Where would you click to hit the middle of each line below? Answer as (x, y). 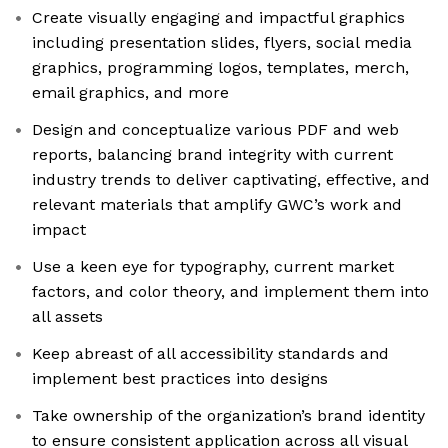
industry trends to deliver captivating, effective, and (231, 180)
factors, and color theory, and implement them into (230, 292)
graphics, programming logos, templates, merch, (220, 68)
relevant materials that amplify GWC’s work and (217, 205)
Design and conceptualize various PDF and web (215, 130)
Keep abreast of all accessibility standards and (210, 354)
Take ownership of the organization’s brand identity (228, 416)
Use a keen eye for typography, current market (213, 267)
